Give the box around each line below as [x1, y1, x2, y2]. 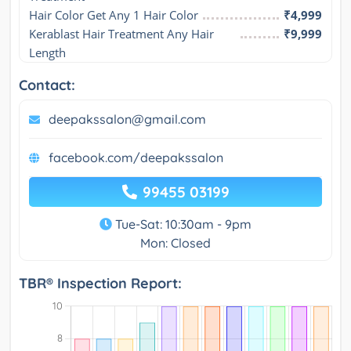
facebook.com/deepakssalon [49, 150, 223, 166]
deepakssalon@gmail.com [49, 111, 206, 128]
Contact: [19, 76, 75, 95]
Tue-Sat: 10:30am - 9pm [112, 216, 251, 233]
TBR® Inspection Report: [19, 274, 182, 293]
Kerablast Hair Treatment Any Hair [29, 26, 214, 42]
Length [29, 45, 66, 61]
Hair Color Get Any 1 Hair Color [29, 7, 198, 24]
